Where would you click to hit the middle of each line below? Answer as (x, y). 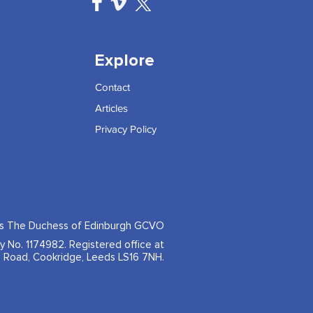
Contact (112, 87)
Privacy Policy (126, 129)
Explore (124, 61)
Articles (111, 108)
